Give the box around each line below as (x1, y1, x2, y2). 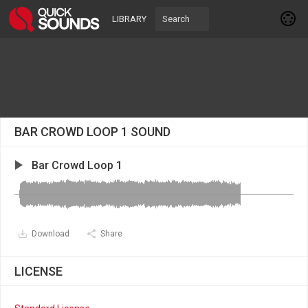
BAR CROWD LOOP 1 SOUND (14, 124, 170, 139)
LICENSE (14, 264, 63, 278)
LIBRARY (112, 14, 146, 24)
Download (32, 229, 69, 239)
